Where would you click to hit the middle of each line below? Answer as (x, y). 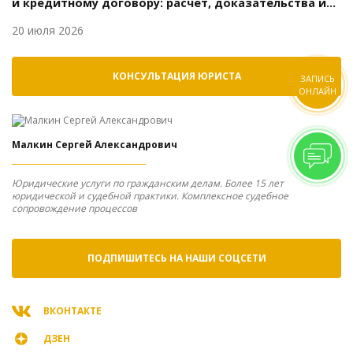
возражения (49, 18)
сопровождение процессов (74, 208)
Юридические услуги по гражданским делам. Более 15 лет (148, 183)
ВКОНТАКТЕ (72, 310)
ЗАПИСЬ (318, 78)
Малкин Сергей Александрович (95, 144)
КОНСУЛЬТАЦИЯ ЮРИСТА (176, 76)
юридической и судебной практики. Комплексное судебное (150, 195)
